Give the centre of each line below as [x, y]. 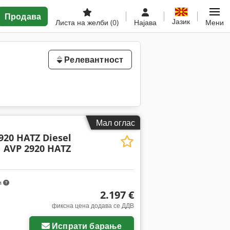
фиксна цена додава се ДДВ [93, 205]
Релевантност [93, 60]
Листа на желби [83, 22]
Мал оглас [116, 122]
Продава [23, 16]
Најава [145, 22]
